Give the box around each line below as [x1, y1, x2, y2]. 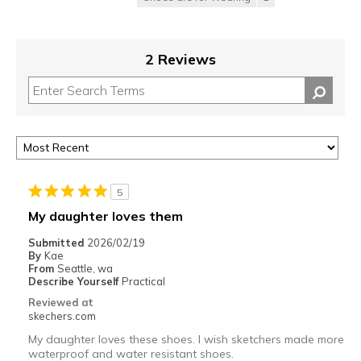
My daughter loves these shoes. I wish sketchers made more [27, 332, 344, 347]
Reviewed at [27, 296, 93, 309]
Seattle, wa [56, 262, 113, 276]
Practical [121, 275, 165, 288]
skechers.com [27, 309, 96, 323]
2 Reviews [145, 50, 216, 69]
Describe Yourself [27, 275, 122, 288]
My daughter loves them [27, 208, 183, 225]
